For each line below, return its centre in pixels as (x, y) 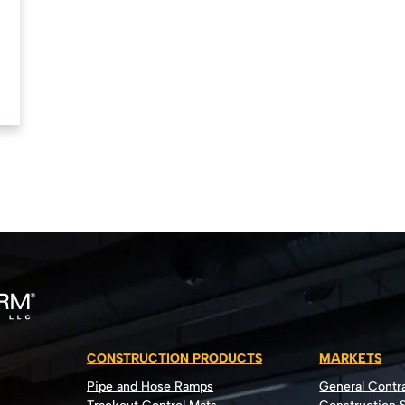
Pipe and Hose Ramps (151, 387)
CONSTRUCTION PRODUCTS (175, 359)
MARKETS (351, 359)
